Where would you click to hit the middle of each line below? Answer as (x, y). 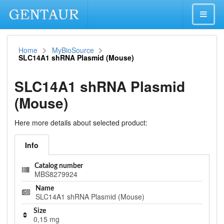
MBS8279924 (56, 174)
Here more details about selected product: (81, 122)
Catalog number (59, 166)
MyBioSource (73, 50)
